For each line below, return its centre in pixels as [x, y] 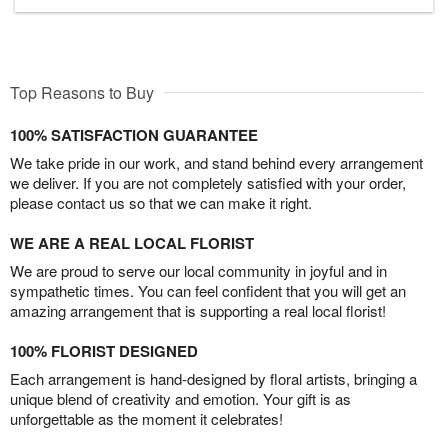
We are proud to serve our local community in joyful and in [198, 270]
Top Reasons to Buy [82, 92]
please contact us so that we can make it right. [161, 202]
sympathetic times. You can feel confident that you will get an [208, 290]
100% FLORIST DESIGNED [104, 350]
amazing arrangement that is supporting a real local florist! [198, 310]
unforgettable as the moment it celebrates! [146, 418]
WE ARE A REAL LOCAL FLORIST [132, 242]
